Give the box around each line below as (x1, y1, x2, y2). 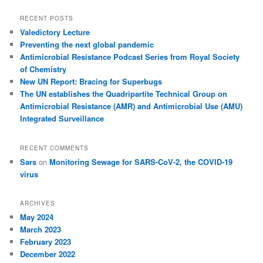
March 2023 (20, 224, 62, 235)
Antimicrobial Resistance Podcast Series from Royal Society (20, 51, 240, 63)
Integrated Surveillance (20, 113, 104, 124)
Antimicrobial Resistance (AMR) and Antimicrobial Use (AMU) (20, 100, 243, 112)
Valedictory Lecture (20, 26, 90, 38)
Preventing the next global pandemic (20, 39, 154, 50)
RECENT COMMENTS (20, 143, 89, 152)
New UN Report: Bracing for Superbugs (20, 76, 163, 87)
